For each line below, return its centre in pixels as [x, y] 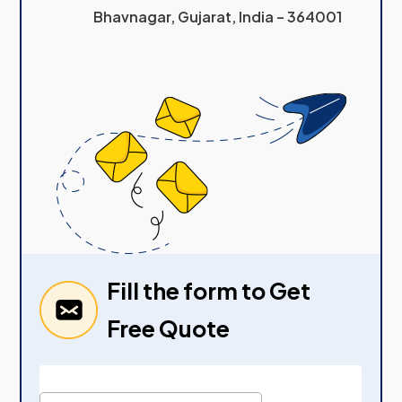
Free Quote [169, 329]
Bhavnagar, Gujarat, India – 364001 [218, 17]
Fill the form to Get [209, 291]
